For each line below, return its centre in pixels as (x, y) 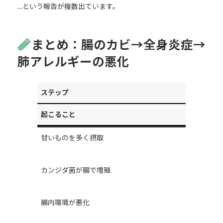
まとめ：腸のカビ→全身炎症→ (118, 44)
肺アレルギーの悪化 (73, 61)
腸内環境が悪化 (65, 203)
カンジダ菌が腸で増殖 (75, 170)
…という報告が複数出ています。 (68, 6)
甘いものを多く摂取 (72, 138)
